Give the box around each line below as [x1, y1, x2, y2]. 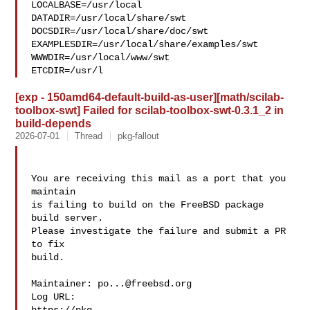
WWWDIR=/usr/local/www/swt [31, 52, 176, 63]
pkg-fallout [118, 131, 160, 141]
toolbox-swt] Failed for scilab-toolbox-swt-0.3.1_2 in [15, 104, 284, 116]
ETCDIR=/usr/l [31, 65, 104, 76]
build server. [31, 212, 104, 224]
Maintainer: [31, 278, 98, 289]
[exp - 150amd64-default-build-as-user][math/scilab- [15, 91, 284, 103]
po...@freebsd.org [98, 278, 192, 289]
